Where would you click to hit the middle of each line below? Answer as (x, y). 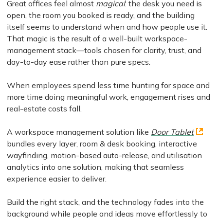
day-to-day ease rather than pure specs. (79, 62)
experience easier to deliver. (57, 178)
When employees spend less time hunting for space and (108, 85)
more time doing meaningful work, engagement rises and (109, 97)
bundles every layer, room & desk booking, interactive (102, 143)
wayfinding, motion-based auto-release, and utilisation (104, 155)
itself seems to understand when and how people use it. (107, 27)
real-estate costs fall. (44, 108)
